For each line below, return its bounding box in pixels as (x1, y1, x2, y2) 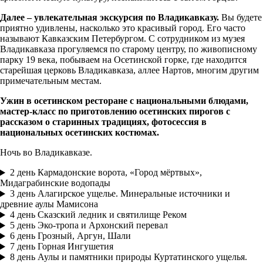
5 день (9, 220, 35, 231)
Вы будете (219, 12, 262, 23)
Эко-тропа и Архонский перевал (37, 220, 168, 231)
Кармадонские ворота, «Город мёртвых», (37, 167, 202, 178)
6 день (9, 231, 35, 241)
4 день (9, 210, 35, 220)
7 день (9, 241, 35, 252)
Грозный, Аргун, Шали (37, 231, 131, 241)
